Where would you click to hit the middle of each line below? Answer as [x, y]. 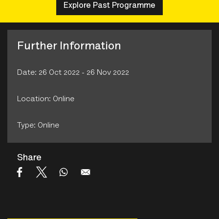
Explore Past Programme [109, 6]
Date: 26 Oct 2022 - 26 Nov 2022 [73, 73]
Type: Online [38, 126]
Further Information [69, 47]
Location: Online [46, 99]
